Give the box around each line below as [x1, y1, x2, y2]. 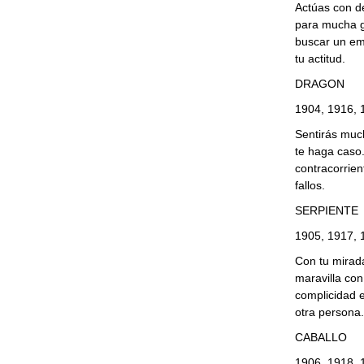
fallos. [294, 179, 325, 192]
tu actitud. [294, 52, 345, 65]
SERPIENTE [294, 204, 358, 217]
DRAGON [294, 77, 344, 90]
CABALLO [294, 331, 347, 344]
